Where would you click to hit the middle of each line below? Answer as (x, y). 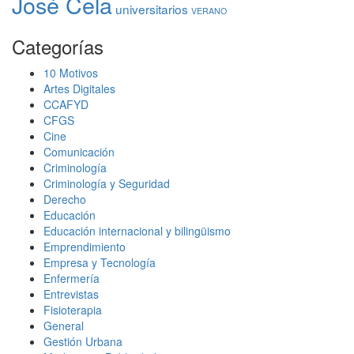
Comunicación (79, 152)
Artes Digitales (79, 89)
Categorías (58, 47)
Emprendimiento (85, 247)
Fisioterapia (73, 310)
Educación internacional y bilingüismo (137, 231)
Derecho (65, 200)
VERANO (209, 11)
